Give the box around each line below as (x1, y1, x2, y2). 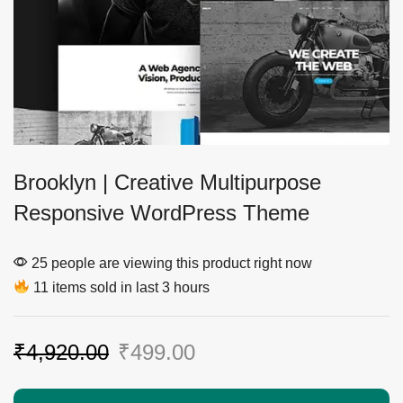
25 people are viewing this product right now (28, 255, 312, 271)
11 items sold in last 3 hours (30, 279, 210, 295)
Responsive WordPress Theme (13, 200, 309, 225)
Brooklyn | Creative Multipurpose (13, 169, 321, 194)
